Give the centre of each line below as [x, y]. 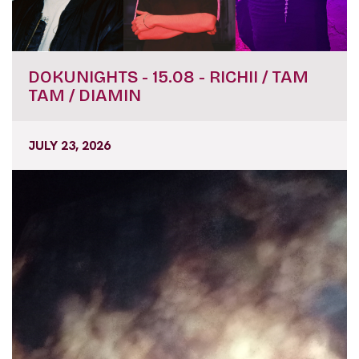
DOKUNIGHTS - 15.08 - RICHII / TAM [168, 77]
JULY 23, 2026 [69, 145]
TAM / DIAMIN [85, 95]
